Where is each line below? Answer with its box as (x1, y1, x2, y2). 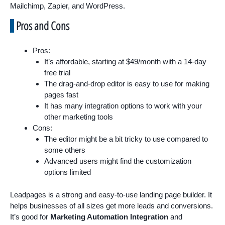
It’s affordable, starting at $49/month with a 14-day (44, 57, 206, 66)
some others (44, 146, 85, 155)
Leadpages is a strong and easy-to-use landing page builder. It (10, 190, 212, 199)
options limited (44, 168, 91, 177)
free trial (44, 68, 70, 77)
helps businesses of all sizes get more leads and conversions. (10, 201, 213, 210)
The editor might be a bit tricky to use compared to (44, 135, 208, 144)
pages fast (44, 90, 78, 99)
